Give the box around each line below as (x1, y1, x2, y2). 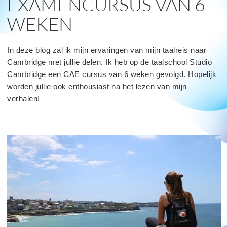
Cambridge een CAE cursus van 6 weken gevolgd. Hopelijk (7, 69, 216, 79)
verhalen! (7, 94, 40, 103)
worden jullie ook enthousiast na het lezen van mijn (7, 82, 187, 91)
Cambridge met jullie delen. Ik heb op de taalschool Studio (7, 57, 212, 66)
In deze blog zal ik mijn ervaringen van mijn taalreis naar (7, 45, 206, 54)
